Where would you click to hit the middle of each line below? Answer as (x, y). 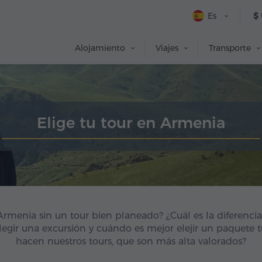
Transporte (230, 48)
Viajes (167, 48)
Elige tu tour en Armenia (131, 123)
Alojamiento (100, 48)
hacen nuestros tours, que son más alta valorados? (131, 241)
